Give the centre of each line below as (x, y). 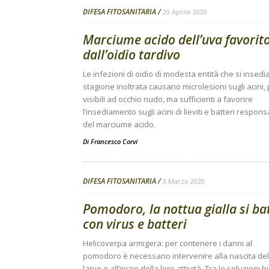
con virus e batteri (135, 224)
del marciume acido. (119, 124)
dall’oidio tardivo (131, 55)
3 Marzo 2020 (184, 181)
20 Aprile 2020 (185, 12)
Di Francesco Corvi (111, 141)
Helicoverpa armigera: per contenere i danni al (168, 243)
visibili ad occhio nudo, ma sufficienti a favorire (168, 99)
